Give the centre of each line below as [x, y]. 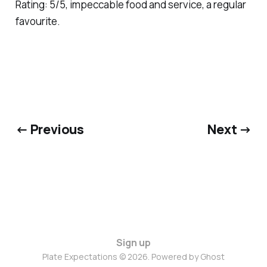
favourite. [38, 21]
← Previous [49, 129]
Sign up [133, 242]
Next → [229, 129]
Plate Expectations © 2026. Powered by [121, 256]
